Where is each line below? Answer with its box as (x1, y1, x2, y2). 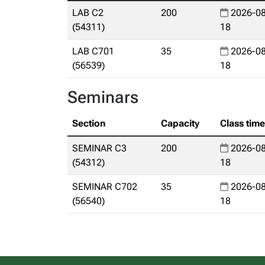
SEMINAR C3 (72, 143, 127, 154)
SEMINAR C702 (72, 181, 137, 192)
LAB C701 (72, 46, 114, 57)
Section (72, 118, 105, 129)
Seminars (67, 88, 138, 107)
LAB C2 (72, 7, 104, 18)
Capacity (161, 118, 199, 129)
